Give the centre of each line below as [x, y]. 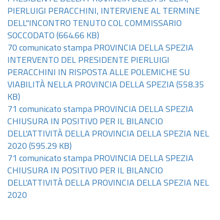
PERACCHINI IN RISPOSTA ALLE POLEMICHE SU [99, 73]
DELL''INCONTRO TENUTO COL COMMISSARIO [95, 24]
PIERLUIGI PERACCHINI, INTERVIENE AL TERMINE [104, 12]
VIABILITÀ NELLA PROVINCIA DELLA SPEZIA [91, 85]
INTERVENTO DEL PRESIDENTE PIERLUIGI [88, 61]
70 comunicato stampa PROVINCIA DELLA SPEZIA [100, 48]
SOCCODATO [31, 36]
